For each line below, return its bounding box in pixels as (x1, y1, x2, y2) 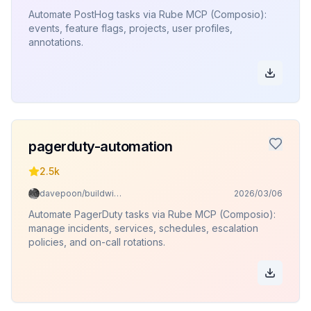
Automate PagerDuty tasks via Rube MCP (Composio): (28, 208, 276, 220)
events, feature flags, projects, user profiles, (28, 22, 233, 34)
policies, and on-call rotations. (28, 236, 165, 248)
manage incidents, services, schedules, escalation (28, 222, 258, 234)
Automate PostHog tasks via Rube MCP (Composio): (28, 8, 267, 20)
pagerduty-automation (28, 138, 172, 155)
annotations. (28, 36, 83, 48)
